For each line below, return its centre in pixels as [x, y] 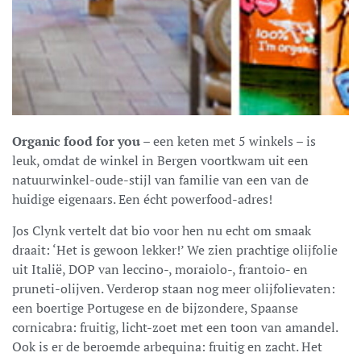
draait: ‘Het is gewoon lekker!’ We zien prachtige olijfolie [175, 249]
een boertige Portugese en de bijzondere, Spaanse [155, 307]
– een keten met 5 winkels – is [228, 141]
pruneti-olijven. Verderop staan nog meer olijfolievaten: [174, 288]
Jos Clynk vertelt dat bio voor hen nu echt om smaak [162, 230]
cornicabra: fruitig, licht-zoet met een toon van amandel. [175, 327]
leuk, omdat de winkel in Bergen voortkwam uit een [160, 160]
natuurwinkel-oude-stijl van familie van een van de [160, 179]
